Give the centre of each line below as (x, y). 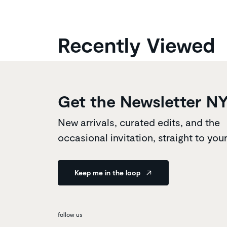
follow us (70, 214)
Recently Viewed (136, 44)
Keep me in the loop (108, 172)
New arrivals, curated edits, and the (139, 122)
